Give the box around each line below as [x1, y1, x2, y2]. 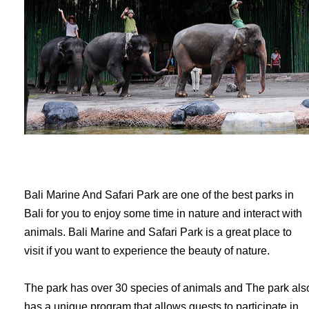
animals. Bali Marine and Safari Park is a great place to [24, 226, 292, 238]
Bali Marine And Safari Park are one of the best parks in [24, 189, 294, 201]
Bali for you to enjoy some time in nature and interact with [24, 208, 302, 219]
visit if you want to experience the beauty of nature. [24, 245, 270, 257]
